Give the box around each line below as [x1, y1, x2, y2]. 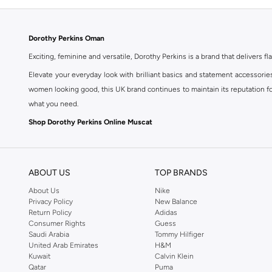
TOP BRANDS [155, 168, 208, 178]
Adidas [155, 208, 178, 217]
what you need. [29, 100, 78, 108]
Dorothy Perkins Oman [29, 34, 104, 42]
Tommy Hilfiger [155, 230, 205, 239]
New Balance [155, 197, 198, 206]
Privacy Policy [29, 197, 73, 206]
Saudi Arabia [29, 230, 69, 239]
